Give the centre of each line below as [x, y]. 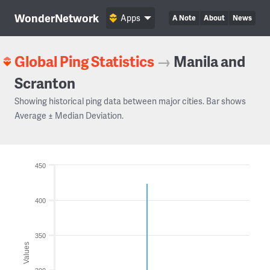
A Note [184, 18]
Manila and [209, 61]
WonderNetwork [57, 18]
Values [27, 253]
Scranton [45, 83]
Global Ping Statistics [84, 61]
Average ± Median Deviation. [69, 115]
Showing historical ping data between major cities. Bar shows [130, 101]
